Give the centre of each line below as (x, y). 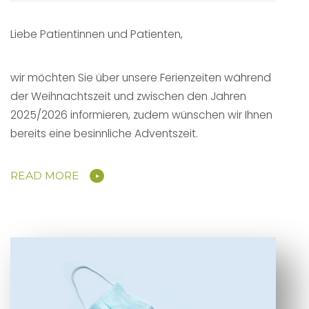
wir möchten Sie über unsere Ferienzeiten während (141, 78)
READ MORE (45, 176)
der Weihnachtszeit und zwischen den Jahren (128, 97)
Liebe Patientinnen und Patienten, (97, 34)
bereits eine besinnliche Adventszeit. (104, 134)
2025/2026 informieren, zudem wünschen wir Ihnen (141, 115)
